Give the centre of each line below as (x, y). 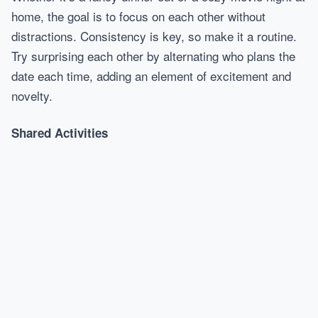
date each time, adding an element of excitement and (151, 76)
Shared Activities (60, 133)
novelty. (32, 95)
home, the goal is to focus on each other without (138, 16)
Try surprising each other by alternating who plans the (153, 56)
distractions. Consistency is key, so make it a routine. (154, 36)
